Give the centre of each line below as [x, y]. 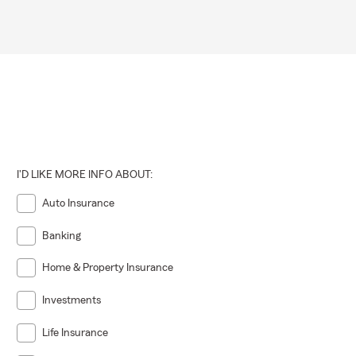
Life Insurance [75, 333]
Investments [72, 301]
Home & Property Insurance [108, 268]
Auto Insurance [79, 204]
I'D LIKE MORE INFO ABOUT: [85, 175]
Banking [62, 236]
